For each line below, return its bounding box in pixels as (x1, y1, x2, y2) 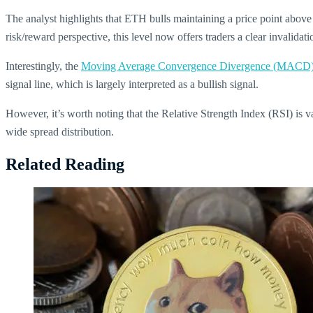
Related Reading (6, 155, 124, 174)
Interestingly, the (6, 60, 81, 73)
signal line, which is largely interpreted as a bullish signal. (6, 78, 259, 91)
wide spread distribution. (6, 126, 114, 138)
